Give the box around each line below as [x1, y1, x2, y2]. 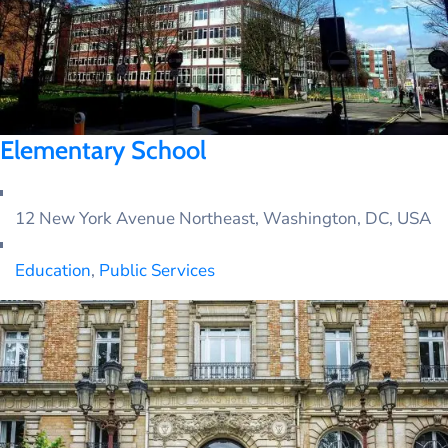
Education [15, 259, 91, 283]
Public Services [99, 259, 215, 283]
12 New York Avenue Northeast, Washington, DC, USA [15, 207, 431, 231]
